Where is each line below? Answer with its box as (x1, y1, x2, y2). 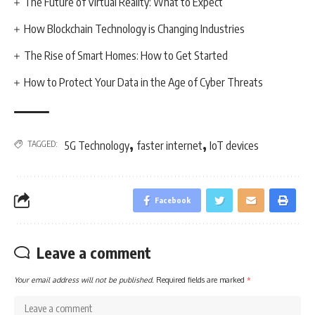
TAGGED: (27, 139, 58, 149)
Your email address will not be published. (14, 275, 154, 284)
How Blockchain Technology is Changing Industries (24, 22, 245, 36)
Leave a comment (37, 243, 151, 262)
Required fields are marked (156, 275, 247, 284)
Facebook (155, 195, 191, 205)
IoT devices (210, 139, 259, 153)
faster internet (136, 139, 202, 153)
